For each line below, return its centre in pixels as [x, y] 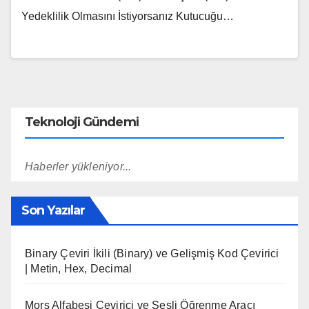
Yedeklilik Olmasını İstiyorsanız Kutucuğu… [128, 16]
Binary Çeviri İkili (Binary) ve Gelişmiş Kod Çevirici [152, 254]
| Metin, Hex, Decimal [79, 269]
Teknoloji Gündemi [82, 122]
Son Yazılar [53, 211]
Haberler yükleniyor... [78, 167]
